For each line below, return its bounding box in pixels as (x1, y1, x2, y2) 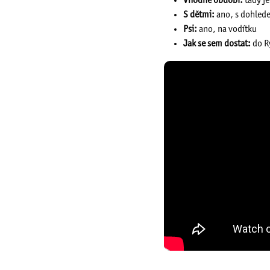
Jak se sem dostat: (183, 39, 251, 49)
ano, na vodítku (197, 25, 257, 34)
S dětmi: (183, 10, 215, 20)
